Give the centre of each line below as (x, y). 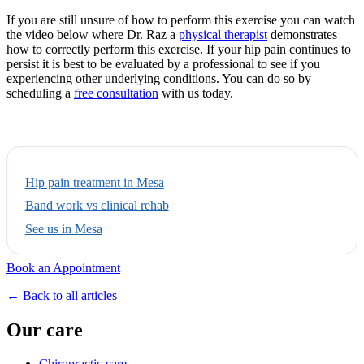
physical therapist (223, 34)
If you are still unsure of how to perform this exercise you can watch (181, 19)
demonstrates (302, 34)
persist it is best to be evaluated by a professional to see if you (163, 63)
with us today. (196, 93)
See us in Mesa (63, 228)
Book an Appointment (63, 267)
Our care (45, 329)
